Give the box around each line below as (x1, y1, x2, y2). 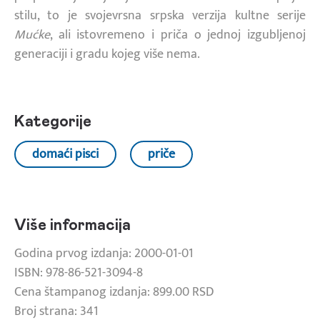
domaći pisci (32, 143, 99, 165)
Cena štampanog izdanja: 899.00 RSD (14, 281, 214, 303)
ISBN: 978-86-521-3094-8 (14, 261, 143, 284)
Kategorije (14, 114, 91, 130)
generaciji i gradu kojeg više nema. (14, 43, 200, 65)
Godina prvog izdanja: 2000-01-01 (14, 242, 194, 264)
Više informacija (14, 217, 131, 234)
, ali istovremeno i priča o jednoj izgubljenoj (50, 24, 306, 46)
